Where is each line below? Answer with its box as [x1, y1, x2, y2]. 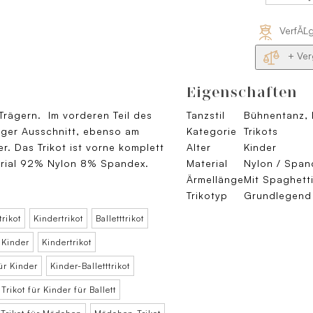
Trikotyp [187, 189, 228, 202]
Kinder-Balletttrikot [50, 261, 130, 272]
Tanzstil [187, 109, 225, 122]
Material [187, 157, 228, 170]
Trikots [244, 125, 278, 138]
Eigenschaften [187, 83, 298, 101]
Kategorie [187, 125, 237, 138]
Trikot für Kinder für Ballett [1, 284, 116, 296]
